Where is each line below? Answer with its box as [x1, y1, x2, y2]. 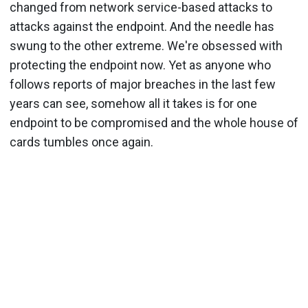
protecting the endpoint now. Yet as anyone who [10, 58, 271, 72]
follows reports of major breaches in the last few [10, 77, 276, 91]
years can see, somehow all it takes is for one [10, 96, 257, 111]
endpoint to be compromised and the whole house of [10, 115, 298, 130]
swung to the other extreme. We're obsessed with [10, 38, 283, 53]
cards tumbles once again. [10, 135, 153, 149]
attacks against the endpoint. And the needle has [10, 19, 274, 34]
